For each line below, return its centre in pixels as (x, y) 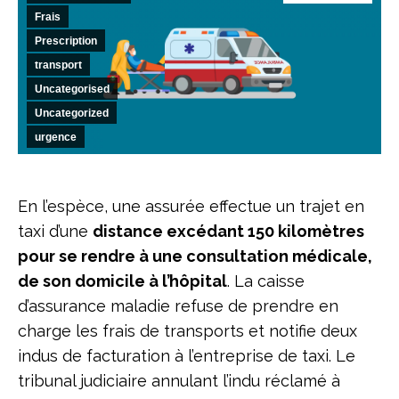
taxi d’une (55, 231)
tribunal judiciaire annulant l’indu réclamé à (179, 381)
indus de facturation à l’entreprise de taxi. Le (187, 356)
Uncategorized (72, 113)
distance (130, 231)
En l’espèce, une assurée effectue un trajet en (191, 206)
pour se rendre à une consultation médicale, (195, 256)
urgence (56, 137)
